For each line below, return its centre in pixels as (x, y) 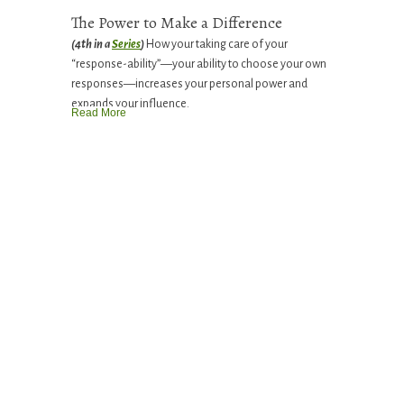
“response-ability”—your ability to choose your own (199, 64)
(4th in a (92, 45)
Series (126, 45)
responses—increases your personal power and (189, 84)
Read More (99, 113)
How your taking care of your (216, 45)
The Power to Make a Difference (177, 23)
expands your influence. (130, 104)
